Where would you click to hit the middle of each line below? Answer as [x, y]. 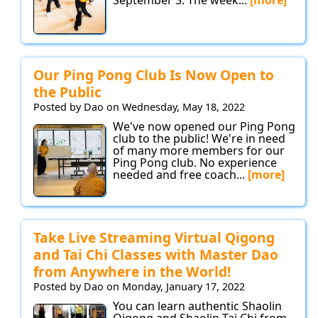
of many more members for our [199, 151]
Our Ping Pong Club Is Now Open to [154, 75]
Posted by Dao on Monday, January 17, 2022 [139, 287]
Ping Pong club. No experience [195, 163]
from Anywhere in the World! [132, 272]
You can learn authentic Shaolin [197, 306]
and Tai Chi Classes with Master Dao [156, 255]
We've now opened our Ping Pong [204, 127]
